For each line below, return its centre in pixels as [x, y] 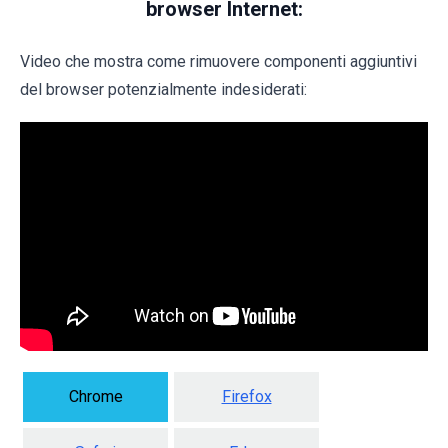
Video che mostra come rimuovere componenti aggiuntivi [218, 61]
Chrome [95, 397]
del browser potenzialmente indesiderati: [163, 89]
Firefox [246, 397]
